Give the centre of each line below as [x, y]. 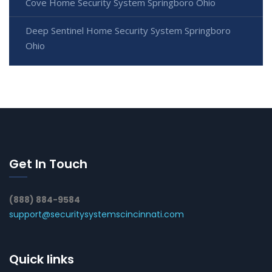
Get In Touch [48, 164]
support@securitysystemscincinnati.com [97, 215]
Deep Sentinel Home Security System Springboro [128, 31]
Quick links [42, 260]
